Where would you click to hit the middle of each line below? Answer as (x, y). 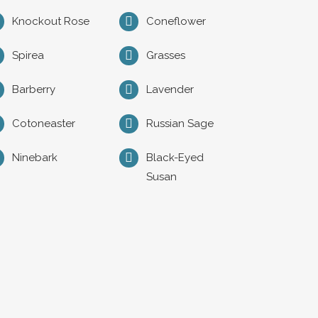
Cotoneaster (44, 124)
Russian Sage (180, 124)
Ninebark (35, 158)
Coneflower (176, 21)
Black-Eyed (175, 158)
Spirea (28, 55)
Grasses (165, 55)
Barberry (34, 89)
